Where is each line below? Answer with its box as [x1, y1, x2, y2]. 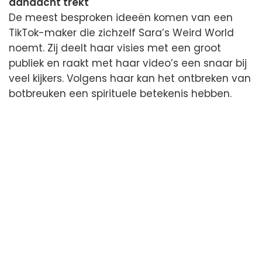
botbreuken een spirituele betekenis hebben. [9, 87, 232, 101]
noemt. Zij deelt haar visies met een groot [9, 41, 221, 56]
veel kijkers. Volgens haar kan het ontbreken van [9, 71, 251, 86]
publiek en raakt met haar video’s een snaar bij [9, 56, 247, 71]
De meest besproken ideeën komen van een [9, 11, 233, 25]
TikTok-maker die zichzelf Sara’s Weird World [9, 26, 234, 40]
